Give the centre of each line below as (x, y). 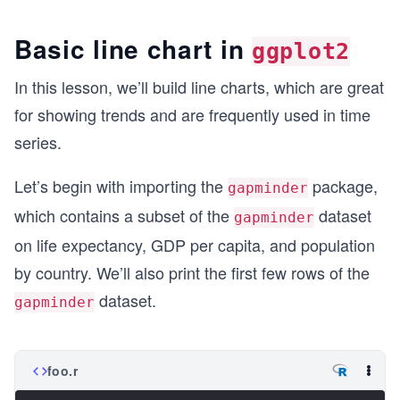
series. (38, 142)
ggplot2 (301, 51)
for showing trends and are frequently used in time (192, 114)
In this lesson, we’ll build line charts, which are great (199, 87)
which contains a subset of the (124, 215)
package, (343, 186)
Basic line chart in (133, 49)
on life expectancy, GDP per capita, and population (195, 245)
